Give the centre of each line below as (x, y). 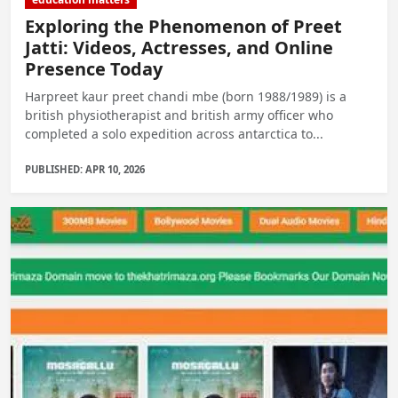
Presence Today (94, 68)
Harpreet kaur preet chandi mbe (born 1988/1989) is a (186, 96)
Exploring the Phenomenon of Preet (183, 26)
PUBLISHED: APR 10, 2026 (85, 169)
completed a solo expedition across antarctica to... (174, 133)
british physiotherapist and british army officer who (179, 115)
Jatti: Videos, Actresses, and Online (179, 47)
